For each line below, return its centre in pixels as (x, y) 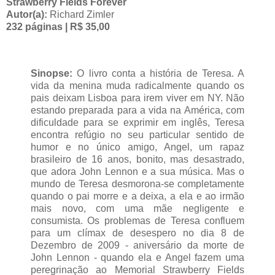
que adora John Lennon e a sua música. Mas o (137, 171)
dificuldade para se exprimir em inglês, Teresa (137, 122)
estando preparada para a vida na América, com (137, 110)
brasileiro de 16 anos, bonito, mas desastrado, (137, 159)
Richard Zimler (82, 14)
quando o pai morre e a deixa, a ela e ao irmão (137, 196)
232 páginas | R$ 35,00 (58, 26)
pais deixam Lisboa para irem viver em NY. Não (137, 98)
